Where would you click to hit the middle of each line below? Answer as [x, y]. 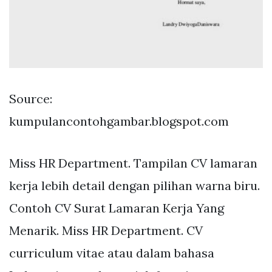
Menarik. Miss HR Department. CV [106, 230]
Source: [31, 98]
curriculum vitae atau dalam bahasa [112, 253]
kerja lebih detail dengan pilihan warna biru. [134, 185]
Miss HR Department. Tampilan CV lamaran [133, 163]
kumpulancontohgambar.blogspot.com [119, 121]
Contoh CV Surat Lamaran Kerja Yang [117, 208]
